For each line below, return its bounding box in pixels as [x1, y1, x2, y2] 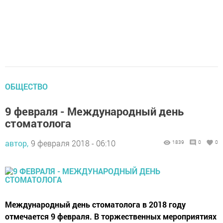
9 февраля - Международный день [5, 104, 184, 118]
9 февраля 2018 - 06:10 [31, 138, 115, 148]
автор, [5, 138, 28, 148]
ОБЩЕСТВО [5, 81, 48, 92]
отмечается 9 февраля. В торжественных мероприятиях [5, 211, 217, 222]
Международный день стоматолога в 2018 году [5, 199, 186, 210]
